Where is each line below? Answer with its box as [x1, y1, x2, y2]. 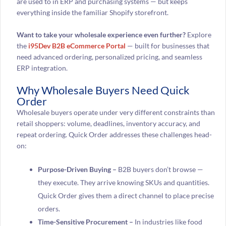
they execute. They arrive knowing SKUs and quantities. [37, 178, 209, 187]
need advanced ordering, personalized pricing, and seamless [16, 52, 202, 61]
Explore [185, 30, 211, 39]
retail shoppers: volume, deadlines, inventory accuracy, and [16, 119, 200, 128]
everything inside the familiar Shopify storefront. [16, 8, 168, 17]
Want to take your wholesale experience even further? [16, 30, 186, 39]
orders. [37, 204, 60, 213]
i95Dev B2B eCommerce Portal [28, 41, 126, 50]
